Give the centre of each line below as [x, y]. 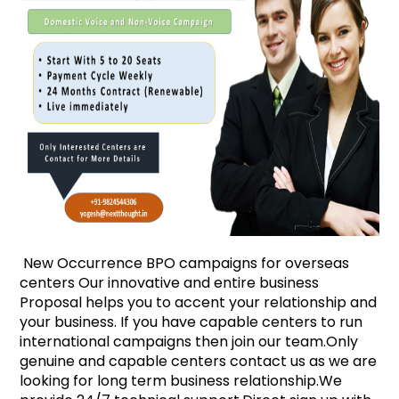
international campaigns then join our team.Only [189, 341]
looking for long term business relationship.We [181, 380]
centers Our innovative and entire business [170, 282]
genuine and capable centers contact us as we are [199, 361]
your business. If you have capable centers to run [191, 322]
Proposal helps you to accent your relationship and [199, 302]
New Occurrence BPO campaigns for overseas [185, 263]
